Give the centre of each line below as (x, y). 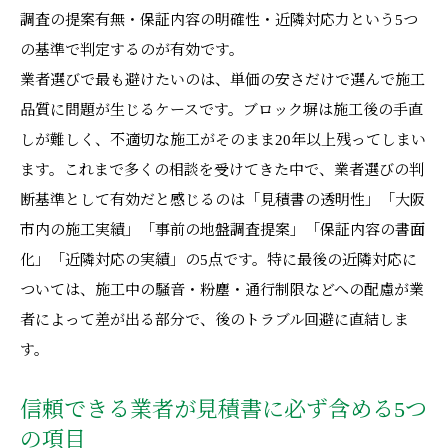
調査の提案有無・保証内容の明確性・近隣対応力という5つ (219, 20)
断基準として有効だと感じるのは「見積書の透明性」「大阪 (222, 200)
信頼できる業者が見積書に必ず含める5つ (223, 409)
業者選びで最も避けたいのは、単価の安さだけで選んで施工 (222, 80)
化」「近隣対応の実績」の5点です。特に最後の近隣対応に (218, 260)
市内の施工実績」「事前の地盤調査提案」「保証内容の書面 (222, 230)
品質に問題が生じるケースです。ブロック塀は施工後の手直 (221, 110)
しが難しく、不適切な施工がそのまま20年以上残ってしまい (223, 140)
